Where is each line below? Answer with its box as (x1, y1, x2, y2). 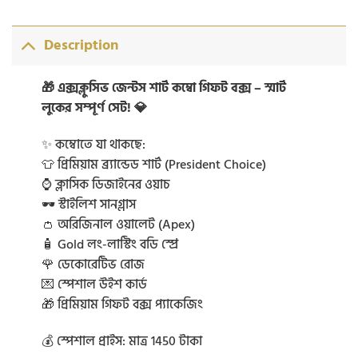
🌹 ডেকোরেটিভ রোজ (41, 253, 145, 275)
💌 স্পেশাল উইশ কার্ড (41, 273, 147, 295)
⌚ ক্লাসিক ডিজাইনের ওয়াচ (41, 173, 170, 195)
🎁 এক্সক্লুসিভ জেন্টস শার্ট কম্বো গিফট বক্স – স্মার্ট (41, 77, 286, 98)
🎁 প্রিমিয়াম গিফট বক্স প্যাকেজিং (41, 293, 203, 315)
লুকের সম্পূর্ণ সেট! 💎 (41, 97, 147, 118)
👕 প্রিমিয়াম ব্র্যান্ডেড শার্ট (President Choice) (41, 153, 266, 175)
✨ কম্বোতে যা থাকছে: (41, 133, 145, 155)
